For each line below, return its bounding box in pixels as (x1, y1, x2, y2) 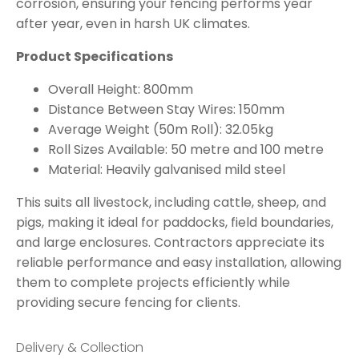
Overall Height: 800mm (48, 80, 193, 99)
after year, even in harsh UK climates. (16, 14, 250, 34)
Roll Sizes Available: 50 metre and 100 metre (48, 140, 324, 159)
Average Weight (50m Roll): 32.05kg (48, 120, 273, 139)
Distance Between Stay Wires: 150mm (48, 100, 284, 119)
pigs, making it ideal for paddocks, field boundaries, (16, 213, 333, 232)
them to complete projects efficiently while (16, 273, 290, 292)
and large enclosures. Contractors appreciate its (16, 233, 325, 252)
